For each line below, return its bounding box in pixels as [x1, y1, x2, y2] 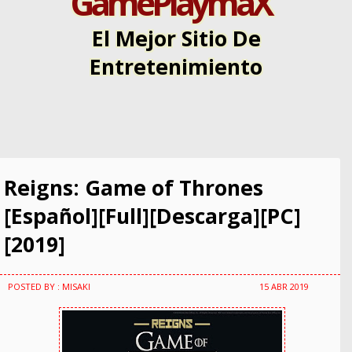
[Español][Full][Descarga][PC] [4, 202, 301, 230]
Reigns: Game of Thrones [4, 174, 263, 202]
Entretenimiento [90, 53, 262, 81]
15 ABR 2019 [259, 280, 309, 292]
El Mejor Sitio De [91, 24, 261, 53]
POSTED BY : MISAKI [8, 280, 90, 292]
